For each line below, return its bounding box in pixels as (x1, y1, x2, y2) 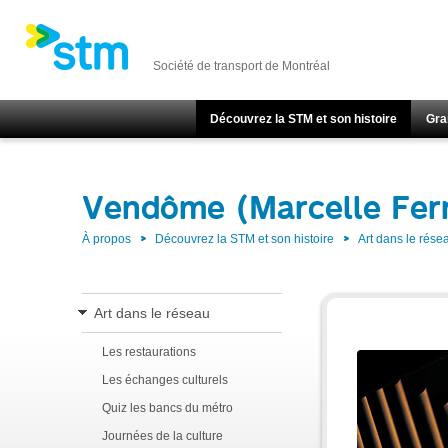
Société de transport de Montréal (153, 59, 330, 73)
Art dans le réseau (94, 305, 210, 321)
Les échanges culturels (102, 373, 228, 387)
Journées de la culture (102, 429, 223, 443)
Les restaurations (102, 345, 196, 359)
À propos (82, 232, 131, 246)
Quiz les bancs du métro (102, 401, 233, 415)
